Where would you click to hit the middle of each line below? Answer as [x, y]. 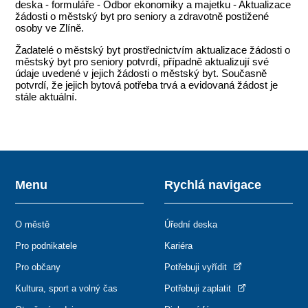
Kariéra [178, 246]
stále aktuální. [46, 97]
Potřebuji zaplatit [199, 289]
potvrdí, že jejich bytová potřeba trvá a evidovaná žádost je [147, 85]
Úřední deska [191, 225]
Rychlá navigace [213, 185]
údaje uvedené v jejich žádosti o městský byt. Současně [141, 74]
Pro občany [38, 267]
